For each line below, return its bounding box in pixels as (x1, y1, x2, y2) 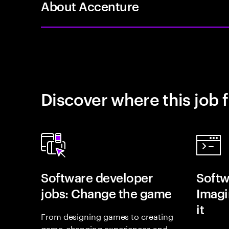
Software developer (41, 169, 153, 186)
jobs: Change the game (41, 185, 172, 201)
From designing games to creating (41, 209, 173, 222)
